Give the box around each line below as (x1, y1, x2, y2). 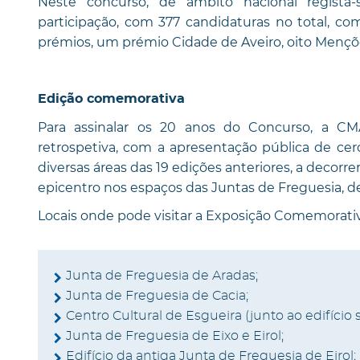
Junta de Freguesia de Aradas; (66, 268, 258, 282)
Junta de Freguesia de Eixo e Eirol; (66, 329, 284, 342)
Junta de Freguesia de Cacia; (66, 288, 248, 302)
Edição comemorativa (38, 92, 185, 105)
